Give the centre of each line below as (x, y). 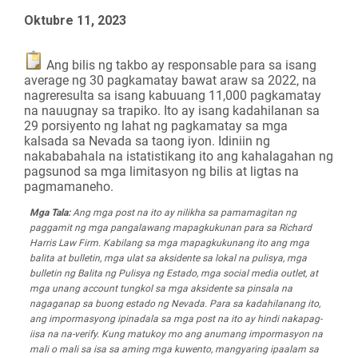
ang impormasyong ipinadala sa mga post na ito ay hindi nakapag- (176, 319)
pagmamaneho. (69, 187)
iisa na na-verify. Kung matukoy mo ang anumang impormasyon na (176, 334)
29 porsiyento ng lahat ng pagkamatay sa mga (156, 126)
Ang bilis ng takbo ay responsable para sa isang (180, 66)
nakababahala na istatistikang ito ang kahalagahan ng (179, 157)
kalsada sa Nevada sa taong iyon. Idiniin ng (147, 141)
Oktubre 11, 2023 (75, 21)
